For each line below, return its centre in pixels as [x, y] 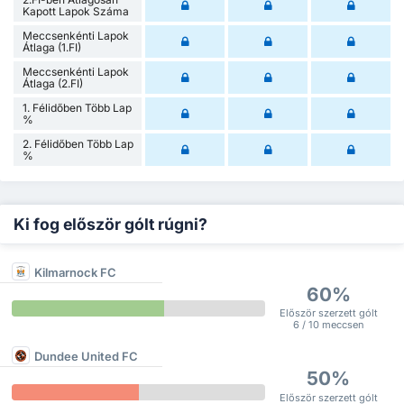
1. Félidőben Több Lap [77, 108]
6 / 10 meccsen [328, 325]
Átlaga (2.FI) [53, 84]
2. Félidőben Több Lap [78, 144]
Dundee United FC [86, 357]
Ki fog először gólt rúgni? [110, 225]
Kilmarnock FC [75, 272]
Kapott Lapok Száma [76, 12]
